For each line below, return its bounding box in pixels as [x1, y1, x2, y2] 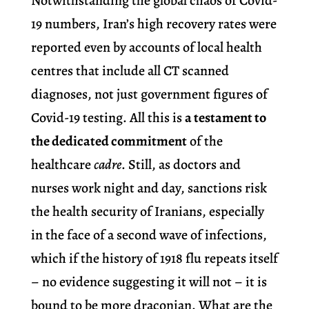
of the [186, 132, 223, 151]
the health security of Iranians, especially [30, 202, 264, 221]
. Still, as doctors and [121, 155, 241, 175]
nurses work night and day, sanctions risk [30, 179, 267, 198]
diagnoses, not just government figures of [30, 85, 268, 104]
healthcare [30, 155, 94, 175]
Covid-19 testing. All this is [30, 108, 185, 128]
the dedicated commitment [30, 132, 187, 151]
